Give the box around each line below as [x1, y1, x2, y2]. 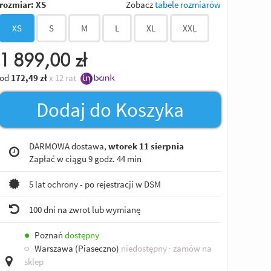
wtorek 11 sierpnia [108, 140, 184, 152]
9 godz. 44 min [88, 152, 142, 165]
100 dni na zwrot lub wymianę [28, 203, 140, 215]
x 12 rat [47, 71, 76, 83]
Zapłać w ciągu [28, 152, 88, 165]
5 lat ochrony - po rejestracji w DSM [28, 178, 161, 190]
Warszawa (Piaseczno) [34, 242, 119, 254]
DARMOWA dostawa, [28, 140, 108, 152]
